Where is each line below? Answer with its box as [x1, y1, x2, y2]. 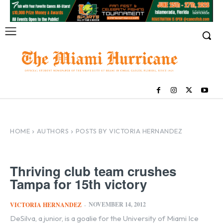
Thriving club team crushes [10, 161, 176, 180]
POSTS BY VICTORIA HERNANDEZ [75, 127, 182, 135]
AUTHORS [36, 127, 69, 135]
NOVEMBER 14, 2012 [89, 200, 146, 209]
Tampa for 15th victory [10, 174, 147, 193]
